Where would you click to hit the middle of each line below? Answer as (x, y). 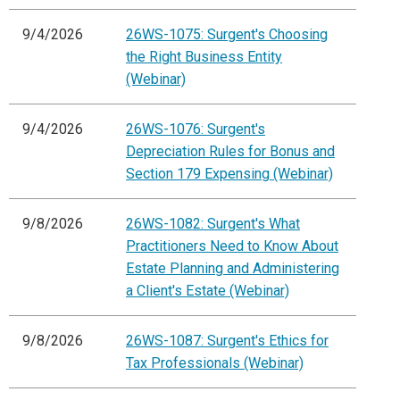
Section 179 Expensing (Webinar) (229, 174)
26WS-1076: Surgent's (196, 129)
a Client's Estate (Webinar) (208, 291)
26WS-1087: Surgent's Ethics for (227, 341)
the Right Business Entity (204, 57)
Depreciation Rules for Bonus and (230, 152)
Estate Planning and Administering (233, 269)
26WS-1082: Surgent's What (213, 224)
